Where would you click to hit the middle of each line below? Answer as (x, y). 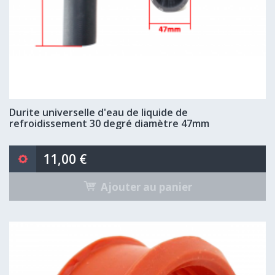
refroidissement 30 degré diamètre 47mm (109, 123)
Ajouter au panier (146, 187)
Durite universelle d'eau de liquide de (99, 112)
